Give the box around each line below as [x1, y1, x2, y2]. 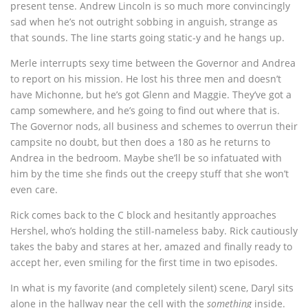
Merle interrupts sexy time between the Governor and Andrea [10, 56, 296, 70]
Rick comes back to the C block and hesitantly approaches [10, 208, 276, 222]
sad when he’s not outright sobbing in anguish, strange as [10, 15, 278, 29]
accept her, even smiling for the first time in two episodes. [10, 256, 278, 269]
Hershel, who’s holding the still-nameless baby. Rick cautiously [10, 224, 298, 238]
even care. [10, 183, 58, 197]
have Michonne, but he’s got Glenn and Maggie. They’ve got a [10, 88, 291, 102]
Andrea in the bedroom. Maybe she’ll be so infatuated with [10, 151, 282, 165]
